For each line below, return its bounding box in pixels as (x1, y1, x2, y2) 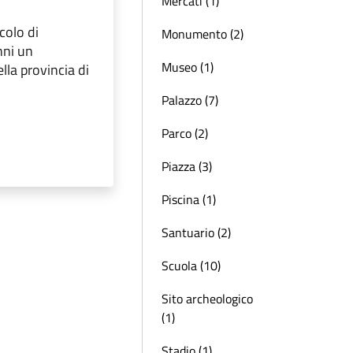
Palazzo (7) (162, 91, 218, 110)
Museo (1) (162, 58, 214, 76)
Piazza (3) (162, 157, 212, 176)
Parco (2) (162, 124, 208, 143)
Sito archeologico (162, 289, 253, 308)
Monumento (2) (162, 24, 243, 43)
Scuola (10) (162, 256, 221, 275)
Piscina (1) (162, 190, 216, 209)
